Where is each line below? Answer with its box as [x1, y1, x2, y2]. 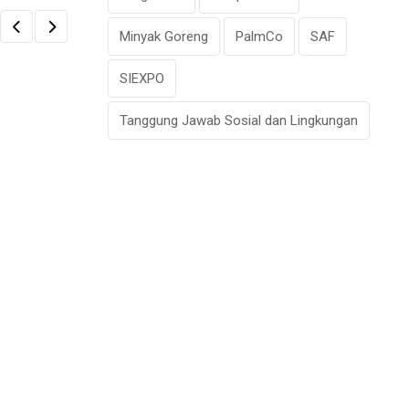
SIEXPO [120, 70, 164, 88]
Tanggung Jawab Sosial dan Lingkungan [120, 112, 358, 130]
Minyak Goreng [120, 28, 208, 46]
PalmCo [236, 28, 283, 46]
